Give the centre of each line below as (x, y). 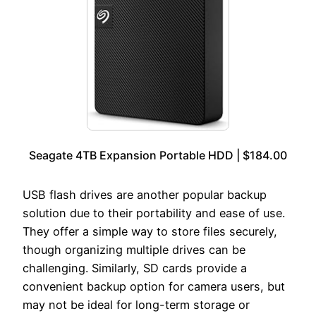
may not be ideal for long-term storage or (136, 305)
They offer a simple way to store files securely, (150, 232)
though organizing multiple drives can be (134, 250)
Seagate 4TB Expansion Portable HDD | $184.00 (158, 156)
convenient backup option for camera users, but (154, 287)
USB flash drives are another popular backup (145, 195)
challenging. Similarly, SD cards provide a (135, 268)
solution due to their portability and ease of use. (154, 213)
